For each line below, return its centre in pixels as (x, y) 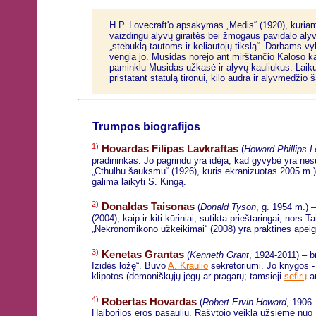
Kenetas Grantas (143, 255)
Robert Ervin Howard (245, 303)
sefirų (296, 276)
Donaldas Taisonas (148, 207)
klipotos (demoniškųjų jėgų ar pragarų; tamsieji (188, 276)
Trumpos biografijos (146, 127)
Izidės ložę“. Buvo (130, 266)
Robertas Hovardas (150, 302)
